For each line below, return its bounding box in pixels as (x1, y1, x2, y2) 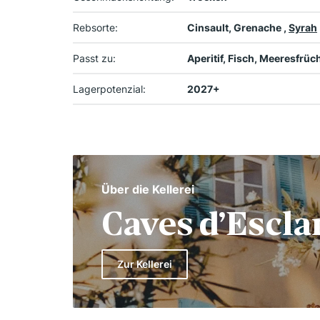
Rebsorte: (73, 21, 118, 34)
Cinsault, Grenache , (187, 21, 289, 34)
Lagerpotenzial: (73, 83, 146, 96)
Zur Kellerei (117, 258, 172, 271)
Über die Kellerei (101, 182, 194, 197)
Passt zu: (73, 52, 116, 65)
